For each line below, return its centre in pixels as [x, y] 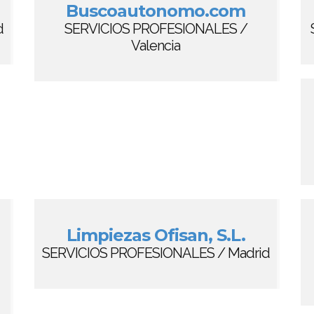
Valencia [156, 46]
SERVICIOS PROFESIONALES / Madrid [156, 253]
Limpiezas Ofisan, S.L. [156, 235]
